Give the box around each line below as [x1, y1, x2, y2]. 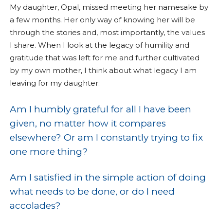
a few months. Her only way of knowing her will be [10, 15, 195, 24]
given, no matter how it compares [10, 118, 166, 129]
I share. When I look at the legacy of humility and [10, 40, 189, 50]
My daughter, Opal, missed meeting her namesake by [10, 2, 208, 12]
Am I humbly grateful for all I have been [10, 104, 191, 115]
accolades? [10, 200, 61, 211]
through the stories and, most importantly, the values [10, 28, 205, 37]
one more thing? [10, 146, 88, 157]
